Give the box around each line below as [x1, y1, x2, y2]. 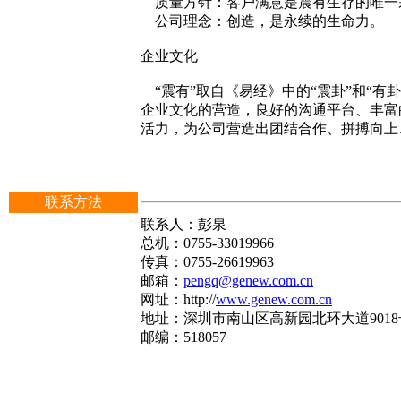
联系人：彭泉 [141, 217, 226, 232]
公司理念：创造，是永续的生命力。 [141, 13, 384, 29]
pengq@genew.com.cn [183, 273, 313, 288]
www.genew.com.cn [216, 292, 332, 307]
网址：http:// [141, 292, 216, 307]
